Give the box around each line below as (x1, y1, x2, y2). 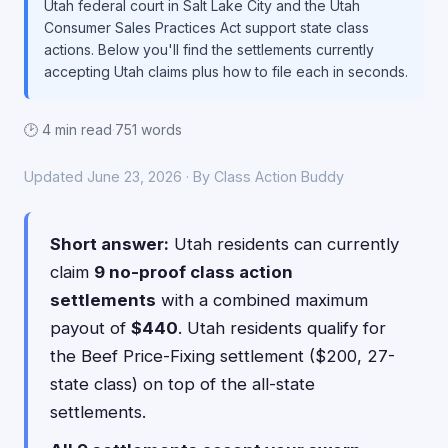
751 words (115, 121, 182, 138)
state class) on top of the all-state (50, 374, 315, 394)
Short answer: (50, 234, 169, 254)
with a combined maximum (156, 290, 368, 310)
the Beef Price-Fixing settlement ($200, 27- (50, 346, 395, 366)
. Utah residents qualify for (178, 318, 386, 338)
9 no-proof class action (94, 262, 293, 282)
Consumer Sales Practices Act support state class (44, 19, 369, 36)
